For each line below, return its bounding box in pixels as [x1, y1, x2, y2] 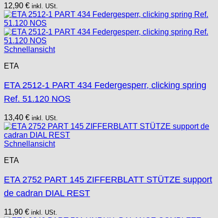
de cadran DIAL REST [4, 188, 90, 199]
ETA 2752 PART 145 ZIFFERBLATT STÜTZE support [4, 175, 212, 185]
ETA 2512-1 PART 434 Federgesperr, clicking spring [4, 80, 206, 91]
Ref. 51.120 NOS [4, 94, 71, 104]
